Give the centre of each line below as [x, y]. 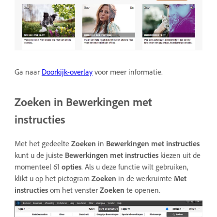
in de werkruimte [145, 178]
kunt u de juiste [40, 155]
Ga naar [28, 71]
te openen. [142, 190]
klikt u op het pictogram [53, 178]
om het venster [74, 190]
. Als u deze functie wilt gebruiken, [135, 166]
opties [71, 166]
